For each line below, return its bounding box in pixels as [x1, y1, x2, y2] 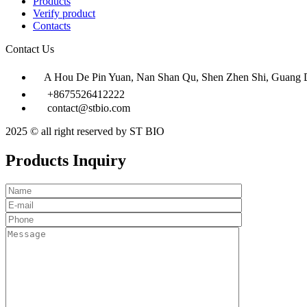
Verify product [33, 7, 95, 19]
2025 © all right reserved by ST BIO [5, 125, 164, 137]
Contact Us [5, 42, 54, 55]
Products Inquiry [5, 151, 126, 169]
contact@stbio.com [47, 101, 130, 114]
